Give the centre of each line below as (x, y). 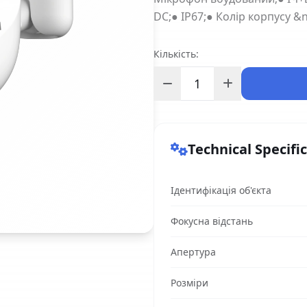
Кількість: (176, 54)
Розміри (189, 283)
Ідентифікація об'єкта (221, 190)
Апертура (193, 252)
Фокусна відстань (212, 221)
